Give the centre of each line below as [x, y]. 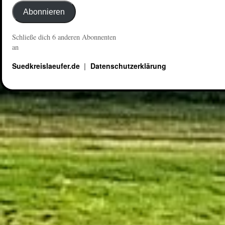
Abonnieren [44, 12]
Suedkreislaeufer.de [47, 66]
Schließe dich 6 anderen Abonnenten [64, 37]
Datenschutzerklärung [128, 66]
